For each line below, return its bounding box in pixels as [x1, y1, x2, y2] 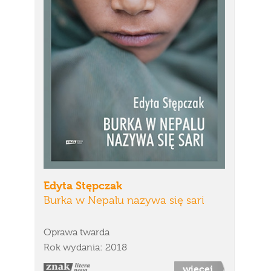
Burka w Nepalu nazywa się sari [44, 194, 204, 206]
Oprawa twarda [44, 227, 109, 238]
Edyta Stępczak [44, 179, 122, 192]
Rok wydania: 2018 [44, 242, 127, 253]
